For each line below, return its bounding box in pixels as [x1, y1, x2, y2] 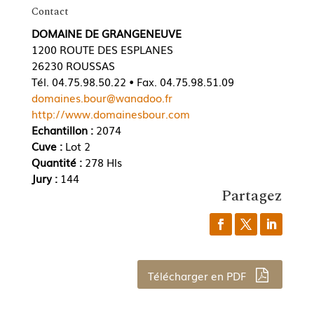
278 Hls [84, 154, 122, 170]
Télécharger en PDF [147, 267, 249, 283]
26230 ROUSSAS [31, 57, 115, 74]
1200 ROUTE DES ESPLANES [31, 41, 173, 57]
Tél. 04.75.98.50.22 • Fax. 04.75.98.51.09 [31, 74, 234, 90]
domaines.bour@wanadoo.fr [31, 90, 172, 106]
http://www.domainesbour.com [31, 106, 190, 122]
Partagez [221, 184, 283, 208]
